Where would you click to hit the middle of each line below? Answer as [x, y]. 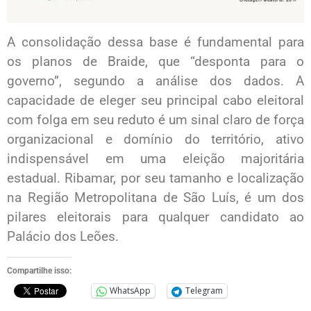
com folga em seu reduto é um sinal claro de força [155, 120]
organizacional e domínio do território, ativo [155, 140]
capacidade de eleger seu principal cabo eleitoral [155, 101]
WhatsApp [130, 291]
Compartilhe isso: [39, 270]
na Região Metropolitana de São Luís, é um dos [155, 198]
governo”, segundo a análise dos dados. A [155, 81]
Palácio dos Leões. [63, 237]
